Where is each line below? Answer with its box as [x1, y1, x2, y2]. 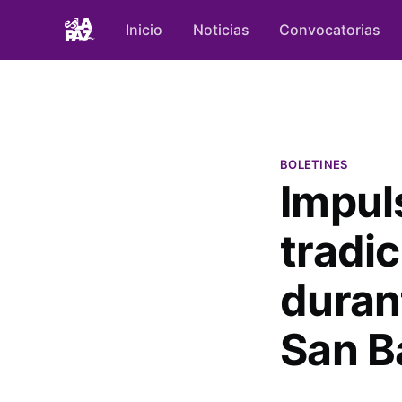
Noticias [192, 20, 249, 39]
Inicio [125, 20, 162, 39]
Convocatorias [279, 20, 381, 39]
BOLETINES [280, 157, 348, 172]
